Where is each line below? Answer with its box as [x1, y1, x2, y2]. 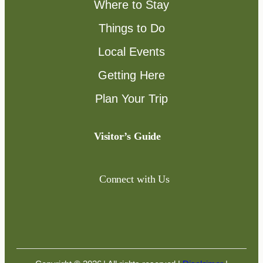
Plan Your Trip [95, 92, 168, 106]
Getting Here [98, 69, 165, 82]
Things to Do [98, 22, 165, 35]
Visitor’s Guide [93, 130, 161, 143]
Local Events [98, 45, 165, 59]
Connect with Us [99, 173, 170, 186]
